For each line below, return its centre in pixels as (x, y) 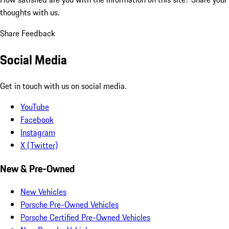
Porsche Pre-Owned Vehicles (70, 205)
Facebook (37, 119)
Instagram (38, 132)
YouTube (35, 107)
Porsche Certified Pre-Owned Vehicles (85, 217)
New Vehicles (43, 192)
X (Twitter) (39, 145)
